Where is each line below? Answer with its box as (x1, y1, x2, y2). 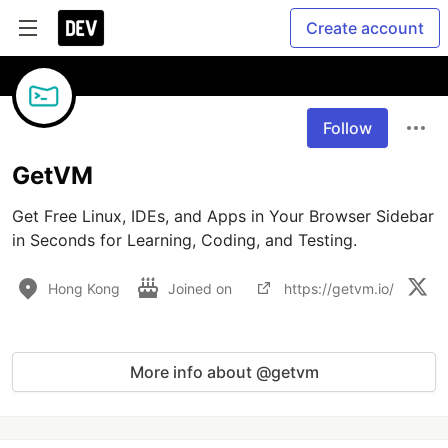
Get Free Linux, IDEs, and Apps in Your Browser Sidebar (12, 206, 434, 226)
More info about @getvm (129, 362, 319, 382)
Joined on (168, 279, 236, 297)
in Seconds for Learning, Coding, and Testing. (12, 230, 357, 250)
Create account (306, 18, 424, 38)
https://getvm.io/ (284, 279, 394, 297)
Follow (323, 118, 372, 138)
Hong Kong (48, 279, 120, 297)
